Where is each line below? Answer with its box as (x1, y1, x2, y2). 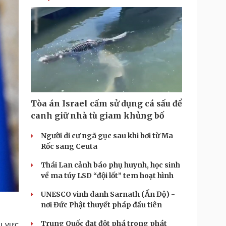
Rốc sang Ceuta (41, 142, 97, 151)
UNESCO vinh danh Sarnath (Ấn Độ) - (41, 190, 175, 199)
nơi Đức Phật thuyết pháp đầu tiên (41, 200, 162, 209)
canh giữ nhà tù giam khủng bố (31, 110, 164, 121)
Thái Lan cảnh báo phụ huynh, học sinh (41, 160, 180, 169)
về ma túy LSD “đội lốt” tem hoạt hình (41, 171, 174, 180)
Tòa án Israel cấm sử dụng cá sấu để (31, 98, 182, 108)
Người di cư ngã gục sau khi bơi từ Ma (41, 131, 173, 140)
